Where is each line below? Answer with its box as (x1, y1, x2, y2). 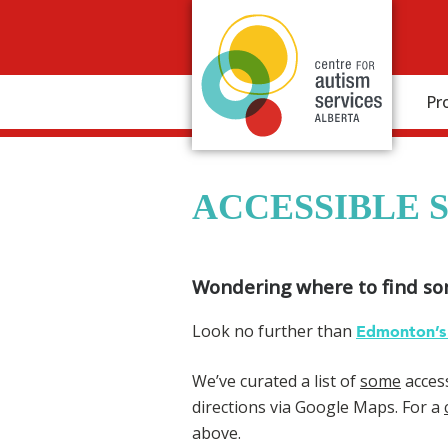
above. (192, 422, 241, 445)
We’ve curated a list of (192, 370, 360, 393)
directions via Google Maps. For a (192, 396, 444, 419)
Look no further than (192, 320, 356, 343)
